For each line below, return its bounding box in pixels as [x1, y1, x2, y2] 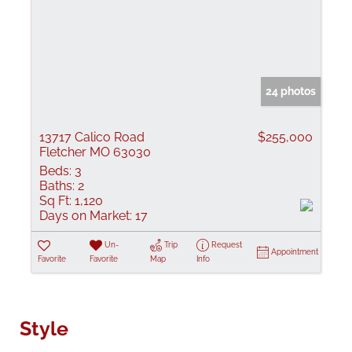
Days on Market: [39, 208, 132, 223]
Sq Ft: [39, 193, 71, 208]
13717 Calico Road [39, 130, 145, 145]
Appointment [271, 247, 318, 256]
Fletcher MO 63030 [39, 145, 151, 159]
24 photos [266, 85, 316, 97]
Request [211, 240, 242, 249]
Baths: [39, 178, 75, 193]
